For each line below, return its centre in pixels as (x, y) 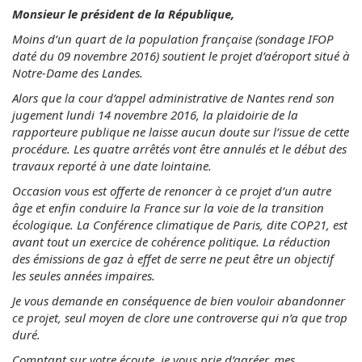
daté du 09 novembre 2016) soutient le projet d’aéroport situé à (181, 56)
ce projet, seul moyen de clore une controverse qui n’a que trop (180, 318)
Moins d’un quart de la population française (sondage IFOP (173, 39)
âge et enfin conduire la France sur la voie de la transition (168, 208)
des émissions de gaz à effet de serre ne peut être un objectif (173, 259)
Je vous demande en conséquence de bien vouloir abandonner (179, 301)
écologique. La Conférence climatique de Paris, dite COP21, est (180, 225)
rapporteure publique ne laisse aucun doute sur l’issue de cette (181, 132)
